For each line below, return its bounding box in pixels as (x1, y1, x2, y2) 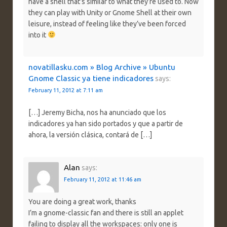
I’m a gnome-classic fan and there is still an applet (28, 209, 183, 217)
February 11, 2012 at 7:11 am (28, 87, 103, 93)
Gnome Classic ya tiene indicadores (28, 73, 154, 83)
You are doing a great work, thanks (28, 198, 136, 206)
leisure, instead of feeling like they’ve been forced (28, 19, 186, 28)
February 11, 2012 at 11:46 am (64, 176, 141, 182)
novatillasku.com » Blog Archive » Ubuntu (28, 62, 175, 71)
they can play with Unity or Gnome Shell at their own (28, 8, 192, 17)
